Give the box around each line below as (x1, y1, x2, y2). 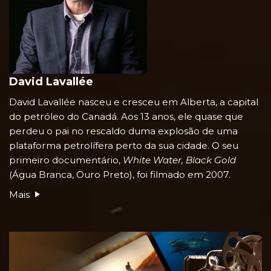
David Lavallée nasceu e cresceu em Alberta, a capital (9, 96, 258, 108)
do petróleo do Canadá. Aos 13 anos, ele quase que (9, 110, 243, 122)
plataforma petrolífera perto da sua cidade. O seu (9, 139, 238, 151)
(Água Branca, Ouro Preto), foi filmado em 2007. (9, 168, 230, 180)
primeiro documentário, (9, 154, 123, 166)
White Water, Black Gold (123, 154, 236, 166)
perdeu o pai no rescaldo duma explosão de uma (9, 125, 238, 137)
